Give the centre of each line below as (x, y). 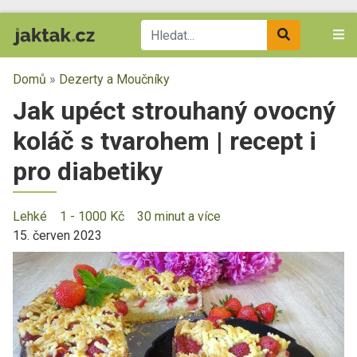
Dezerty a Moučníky (114, 79)
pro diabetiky (88, 171)
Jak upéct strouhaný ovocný (174, 111)
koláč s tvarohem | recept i (165, 141)
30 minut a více (179, 216)
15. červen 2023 (57, 235)
